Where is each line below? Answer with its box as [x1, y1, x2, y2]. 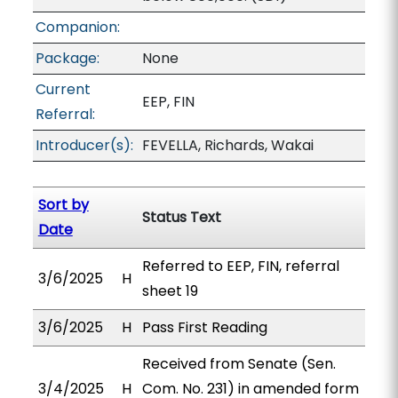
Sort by [37, 195, 89, 215]
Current [35, 79, 91, 99]
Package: [35, 48, 99, 68]
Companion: [35, 17, 120, 37]
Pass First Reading [141, 317, 267, 338]
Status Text [141, 207, 221, 227]
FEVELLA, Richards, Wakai [141, 135, 314, 155]
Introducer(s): [35, 135, 133, 155]
